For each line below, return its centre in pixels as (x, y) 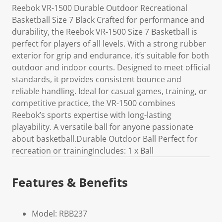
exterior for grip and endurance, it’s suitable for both (111, 55)
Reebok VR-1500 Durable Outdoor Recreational (100, 8)
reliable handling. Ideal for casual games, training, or (110, 91)
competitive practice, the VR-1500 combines (94, 103)
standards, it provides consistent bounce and (97, 79)
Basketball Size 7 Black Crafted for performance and (108, 20)
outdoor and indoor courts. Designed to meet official (111, 67)
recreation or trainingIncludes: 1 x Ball (83, 151)
